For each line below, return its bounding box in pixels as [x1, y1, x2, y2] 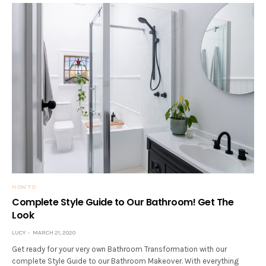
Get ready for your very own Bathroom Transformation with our [12, 244, 227, 254]
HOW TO [12, 183, 36, 191]
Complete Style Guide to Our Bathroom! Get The [12, 195, 234, 209]
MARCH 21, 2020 [33, 229, 75, 236]
